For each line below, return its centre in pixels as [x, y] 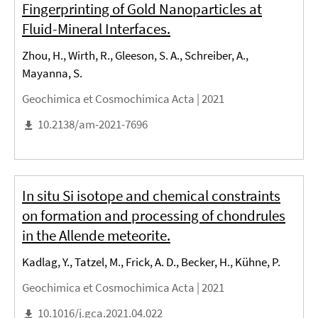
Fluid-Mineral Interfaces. [96, 29]
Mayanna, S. [52, 73]
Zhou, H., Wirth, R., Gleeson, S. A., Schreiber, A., [135, 56]
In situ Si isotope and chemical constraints [151, 196]
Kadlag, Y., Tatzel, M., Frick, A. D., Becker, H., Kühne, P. [151, 262]
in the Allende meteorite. [96, 236]
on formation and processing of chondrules [154, 216]
